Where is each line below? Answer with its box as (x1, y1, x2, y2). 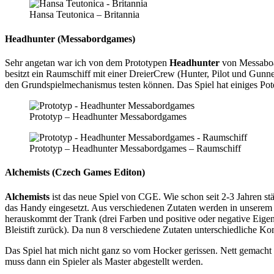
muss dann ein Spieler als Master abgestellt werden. (5, 256, 203, 267)
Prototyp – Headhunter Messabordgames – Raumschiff (29, 143, 241, 154)
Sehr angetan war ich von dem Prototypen (5, 57, 169, 68)
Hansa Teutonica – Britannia (29, 9, 139, 20)
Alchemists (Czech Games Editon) (5, 167, 145, 178)
